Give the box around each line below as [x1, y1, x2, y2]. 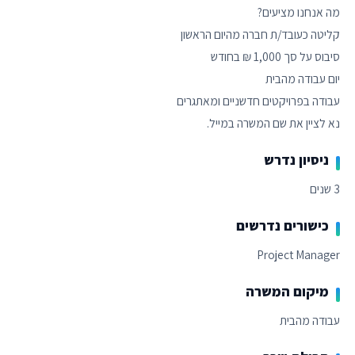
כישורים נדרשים [236, 216, 330, 235]
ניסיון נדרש [264, 151, 330, 169]
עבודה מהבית [280, 312, 341, 328]
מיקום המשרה [246, 282, 330, 300]
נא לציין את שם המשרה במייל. [207, 115, 341, 131]
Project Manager [257, 246, 341, 262]
